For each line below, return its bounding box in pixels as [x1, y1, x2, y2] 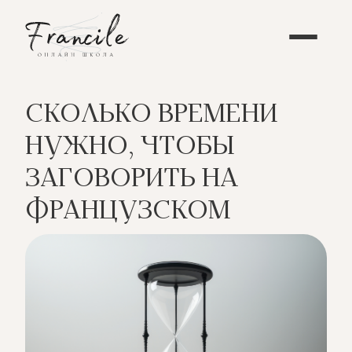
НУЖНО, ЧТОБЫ [25, 136, 234, 161]
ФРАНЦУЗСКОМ [25, 200, 230, 225]
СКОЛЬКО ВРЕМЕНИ [25, 104, 277, 129]
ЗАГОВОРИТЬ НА [25, 168, 238, 193]
